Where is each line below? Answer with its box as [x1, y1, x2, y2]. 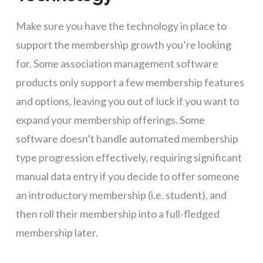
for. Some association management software [15, 57, 218, 70]
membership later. [15, 226, 98, 240]
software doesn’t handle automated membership [15, 132, 238, 146]
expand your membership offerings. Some [15, 113, 205, 127]
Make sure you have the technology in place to [15, 19, 227, 33]
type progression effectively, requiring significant [15, 151, 242, 164]
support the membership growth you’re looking [15, 38, 231, 52]
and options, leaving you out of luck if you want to [15, 95, 239, 108]
